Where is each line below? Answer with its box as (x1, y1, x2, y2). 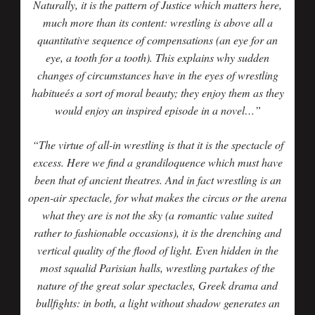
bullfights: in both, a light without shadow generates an (35, 295, 280, 310)
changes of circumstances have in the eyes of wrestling (37, 67, 278, 82)
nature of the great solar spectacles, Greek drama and (37, 278, 278, 292)
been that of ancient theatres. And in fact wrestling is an (34, 172, 281, 187)
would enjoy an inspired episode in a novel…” (54, 103, 261, 117)
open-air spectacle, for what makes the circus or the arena (28, 190, 287, 205)
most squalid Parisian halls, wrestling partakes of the (40, 260, 275, 275)
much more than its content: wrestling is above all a (42, 15, 273, 30)
